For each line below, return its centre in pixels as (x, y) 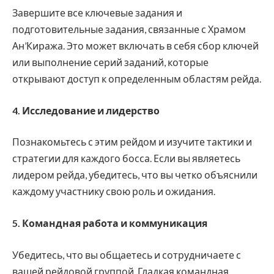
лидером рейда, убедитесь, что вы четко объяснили (135, 175)
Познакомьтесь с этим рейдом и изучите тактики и (132, 142)
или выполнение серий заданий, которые (110, 62)
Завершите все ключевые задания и (97, 13)
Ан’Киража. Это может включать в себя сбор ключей (135, 46)
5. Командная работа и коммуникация (110, 223)
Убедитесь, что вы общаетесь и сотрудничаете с (127, 254)
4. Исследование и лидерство (86, 110)
